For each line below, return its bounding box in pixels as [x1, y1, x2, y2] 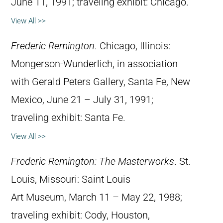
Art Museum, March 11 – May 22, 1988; [11, 191, 182, 203]
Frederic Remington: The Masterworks [11, 155, 174, 167]
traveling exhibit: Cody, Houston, [11, 209, 150, 221]
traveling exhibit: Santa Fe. [11, 111, 125, 123]
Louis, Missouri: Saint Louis [11, 173, 130, 185]
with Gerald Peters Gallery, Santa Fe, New [11, 76, 190, 88]
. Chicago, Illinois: [95, 40, 170, 52]
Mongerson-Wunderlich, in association [11, 58, 178, 70]
